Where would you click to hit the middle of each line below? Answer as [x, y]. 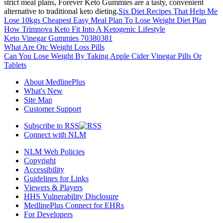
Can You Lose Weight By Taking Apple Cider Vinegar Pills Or [103, 56]
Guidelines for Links [56, 179]
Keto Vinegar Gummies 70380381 [58, 38]
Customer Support [53, 109]
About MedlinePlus [55, 82]
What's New [43, 91]
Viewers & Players [53, 188]
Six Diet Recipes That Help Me [168, 11]
